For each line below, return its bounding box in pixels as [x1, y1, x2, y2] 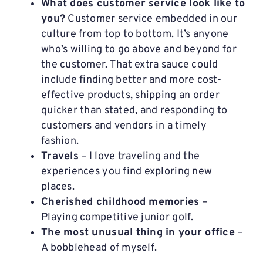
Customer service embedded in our [65, 12, 238, 26]
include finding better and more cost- [41, 73, 221, 87]
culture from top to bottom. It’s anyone [41, 27, 229, 41]
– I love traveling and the [78, 149, 200, 163]
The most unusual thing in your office [41, 225, 235, 240]
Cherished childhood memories [41, 195, 200, 209]
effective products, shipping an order [41, 88, 220, 102]
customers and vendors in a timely [41, 119, 207, 133]
